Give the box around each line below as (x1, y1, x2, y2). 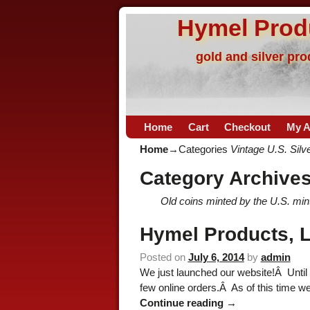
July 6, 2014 (188, 251, 244, 264)
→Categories (168, 143, 230, 155)
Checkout (224, 121, 271, 133)
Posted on (139, 251, 188, 264)
